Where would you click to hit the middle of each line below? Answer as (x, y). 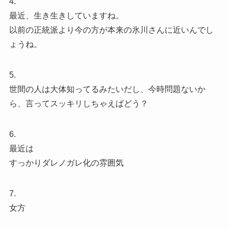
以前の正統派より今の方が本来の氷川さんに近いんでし (111, 30)
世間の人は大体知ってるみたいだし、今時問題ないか (107, 89)
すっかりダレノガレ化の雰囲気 (66, 163)
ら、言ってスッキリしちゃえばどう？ (78, 103)
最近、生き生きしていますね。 (66, 15)
